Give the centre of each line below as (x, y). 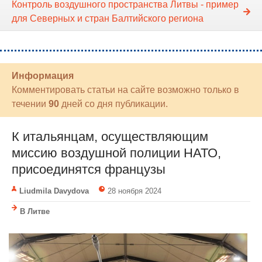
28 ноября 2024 (134, 191)
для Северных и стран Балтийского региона (108, 19)
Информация (43, 76)
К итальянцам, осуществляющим (110, 137)
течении (30, 104)
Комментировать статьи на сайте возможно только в (125, 90)
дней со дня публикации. (113, 104)
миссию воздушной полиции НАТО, (116, 153)
